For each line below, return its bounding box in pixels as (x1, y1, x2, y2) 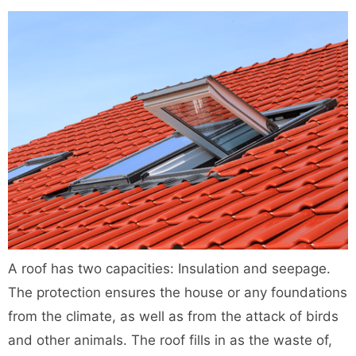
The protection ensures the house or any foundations (8, 284, 347, 300)
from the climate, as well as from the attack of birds (8, 308, 339, 324)
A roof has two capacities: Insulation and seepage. (8, 261, 331, 277)
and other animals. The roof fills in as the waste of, (8, 332, 332, 348)
